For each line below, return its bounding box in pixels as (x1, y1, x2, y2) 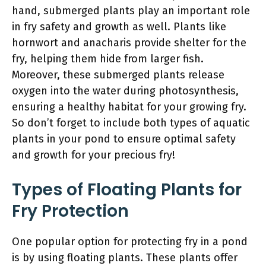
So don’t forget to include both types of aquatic (12, 116, 250, 129)
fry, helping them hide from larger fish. (12, 52, 204, 65)
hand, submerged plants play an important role (12, 4, 250, 17)
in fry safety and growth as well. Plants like (12, 20, 226, 33)
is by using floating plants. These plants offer (12, 251, 237, 264)
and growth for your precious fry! (12, 148, 175, 161)
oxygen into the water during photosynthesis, (12, 84, 239, 97)
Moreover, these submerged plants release (12, 68, 224, 81)
